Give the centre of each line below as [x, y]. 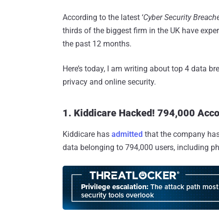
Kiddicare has [87, 134]
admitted [127, 134]
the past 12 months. [97, 44]
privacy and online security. [109, 82]
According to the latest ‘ [103, 17]
